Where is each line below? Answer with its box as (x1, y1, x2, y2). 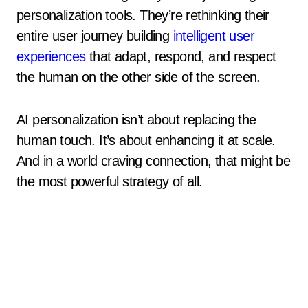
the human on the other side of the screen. (16, 69, 261, 85)
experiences (16, 49, 86, 64)
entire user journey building (16, 28, 173, 43)
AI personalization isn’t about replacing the (16, 112, 256, 127)
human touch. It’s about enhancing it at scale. (16, 133, 276, 148)
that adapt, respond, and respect (85, 49, 276, 64)
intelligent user (173, 28, 255, 43)
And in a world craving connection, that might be (16, 153, 291, 168)
